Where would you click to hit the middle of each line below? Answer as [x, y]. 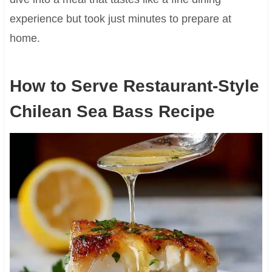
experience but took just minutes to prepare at [120, 19]
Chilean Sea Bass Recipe [112, 112]
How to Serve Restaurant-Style [134, 86]
